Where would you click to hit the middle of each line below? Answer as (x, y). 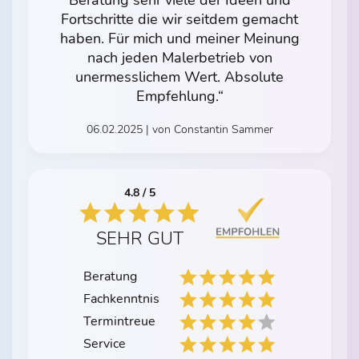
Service (105, 344)
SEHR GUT (139, 239)
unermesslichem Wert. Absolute (179, 77)
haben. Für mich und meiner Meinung (179, 39)
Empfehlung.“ (179, 97)
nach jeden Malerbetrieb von (179, 58)
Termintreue (119, 322)
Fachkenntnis (121, 299)
